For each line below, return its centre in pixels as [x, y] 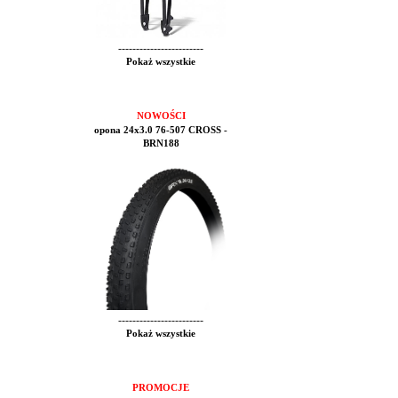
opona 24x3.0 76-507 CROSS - [161, 130]
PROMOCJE [161, 388]
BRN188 [161, 143]
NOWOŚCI [161, 116]
